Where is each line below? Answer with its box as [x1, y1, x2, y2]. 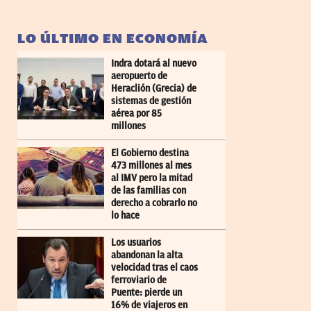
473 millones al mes [111, 160, 192, 171]
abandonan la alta [111, 249, 183, 260]
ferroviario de [111, 274, 167, 285]
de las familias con [111, 185, 186, 196]
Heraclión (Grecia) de [111, 83, 196, 94]
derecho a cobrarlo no [111, 197, 197, 208]
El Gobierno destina [111, 147, 189, 158]
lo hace [111, 210, 140, 221]
